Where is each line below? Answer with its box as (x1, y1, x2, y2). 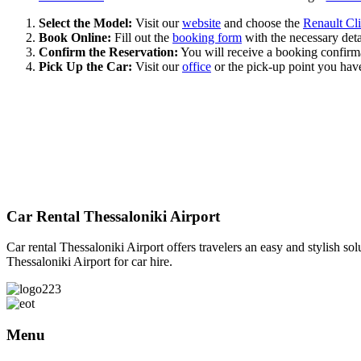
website (182, 16, 221, 31)
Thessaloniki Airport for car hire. (6, 255, 172, 269)
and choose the (221, 16, 303, 31)
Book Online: (39, 31, 111, 45)
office (182, 60, 211, 74)
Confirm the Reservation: (39, 45, 178, 60)
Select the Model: (39, 16, 132, 31)
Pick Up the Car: (39, 60, 132, 74)
